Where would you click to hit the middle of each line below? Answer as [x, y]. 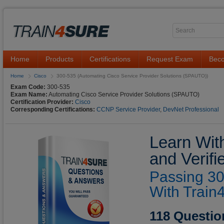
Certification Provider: [42, 102]
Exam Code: [28, 87]
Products [59, 59]
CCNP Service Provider [128, 109]
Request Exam [170, 59]
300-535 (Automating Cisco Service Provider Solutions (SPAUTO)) [132, 76]
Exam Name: [29, 94]
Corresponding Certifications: [53, 109]
